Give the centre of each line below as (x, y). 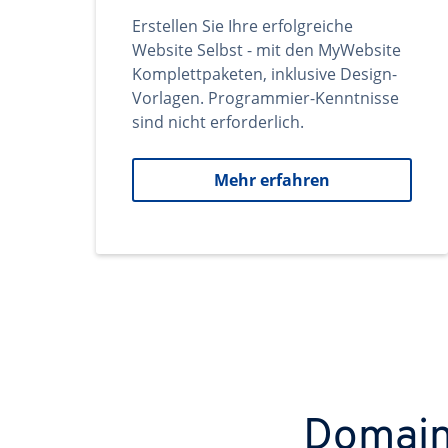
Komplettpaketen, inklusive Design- (264, 74)
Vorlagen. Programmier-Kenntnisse (265, 98)
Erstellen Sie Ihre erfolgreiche (242, 26)
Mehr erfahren (272, 180)
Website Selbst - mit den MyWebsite (266, 50)
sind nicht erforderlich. (218, 122)
